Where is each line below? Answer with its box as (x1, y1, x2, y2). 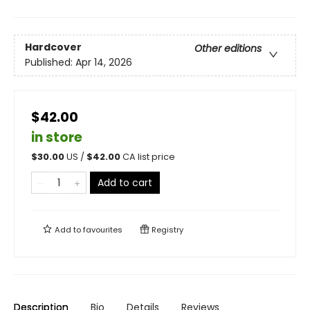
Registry (149, 224, 183, 235)
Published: (25, 55, 75, 70)
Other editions (194, 42, 262, 56)
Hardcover (25, 40, 82, 55)
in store (31, 128, 82, 147)
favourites (83, 224, 122, 235)
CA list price (122, 151, 175, 163)
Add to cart (98, 176, 152, 190)
